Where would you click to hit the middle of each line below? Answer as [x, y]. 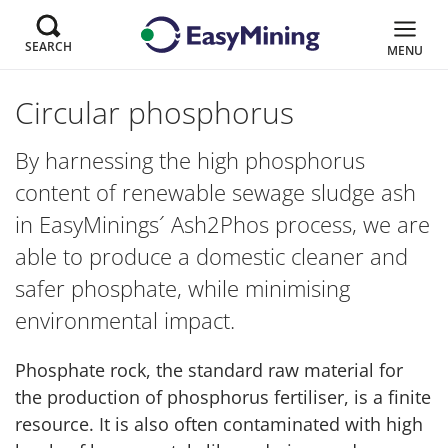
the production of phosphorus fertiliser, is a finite [223, 397]
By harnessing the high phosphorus [190, 160]
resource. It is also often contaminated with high [219, 424]
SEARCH [48, 46]
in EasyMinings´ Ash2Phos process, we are [222, 224]
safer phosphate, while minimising [182, 288]
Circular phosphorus [154, 112]
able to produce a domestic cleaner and [211, 256]
